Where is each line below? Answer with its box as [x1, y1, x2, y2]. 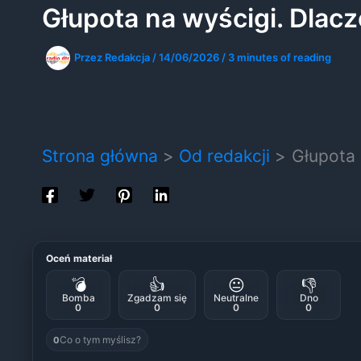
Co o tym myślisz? [60, 334, 141, 346]
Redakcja [104, 50, 152, 64]
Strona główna [41, 146, 158, 167]
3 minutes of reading [227, 50, 331, 64]
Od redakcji [179, 146, 271, 167]
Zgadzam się [127, 292, 187, 305]
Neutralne [214, 292, 259, 305]
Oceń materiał [46, 252, 113, 265]
